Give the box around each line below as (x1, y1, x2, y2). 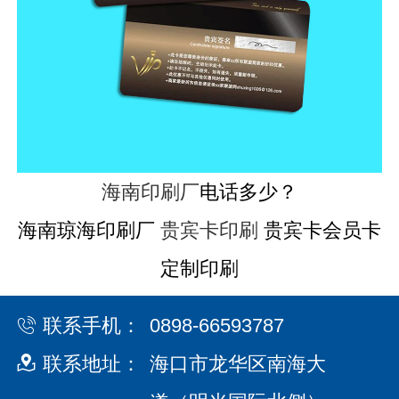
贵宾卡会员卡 (258, 219, 381, 242)
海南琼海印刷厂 (18, 219, 160, 242)
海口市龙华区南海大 (149, 353, 326, 376)
